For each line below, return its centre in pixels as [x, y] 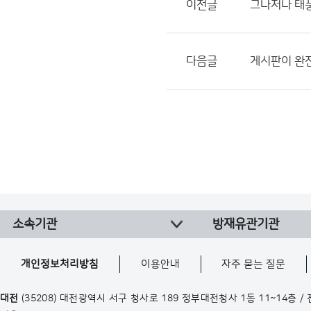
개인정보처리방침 [60, 264]
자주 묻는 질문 [254, 264]
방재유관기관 [246, 224]
